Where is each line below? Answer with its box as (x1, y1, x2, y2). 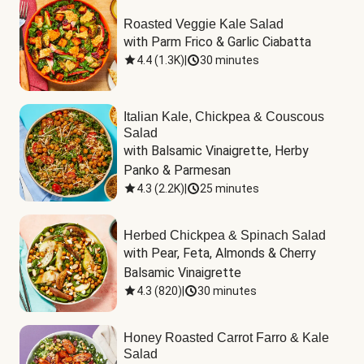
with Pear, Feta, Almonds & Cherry (123, 245, 316, 261)
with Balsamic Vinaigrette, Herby (123, 143, 309, 158)
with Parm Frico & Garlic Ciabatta (123, 34, 311, 50)
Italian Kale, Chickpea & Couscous (123, 110, 324, 123)
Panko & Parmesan (123, 162, 231, 178)
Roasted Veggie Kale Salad (123, 17, 284, 31)
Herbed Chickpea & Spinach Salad (123, 228, 326, 242)
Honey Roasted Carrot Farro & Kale (123, 331, 329, 344)
